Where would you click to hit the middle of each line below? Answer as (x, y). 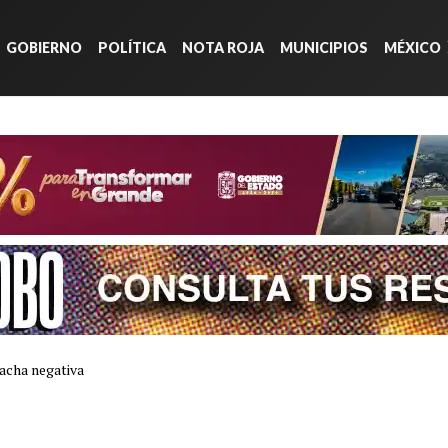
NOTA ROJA (222, 47)
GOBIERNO (43, 47)
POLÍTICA (131, 47)
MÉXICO (412, 47)
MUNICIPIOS (323, 47)
